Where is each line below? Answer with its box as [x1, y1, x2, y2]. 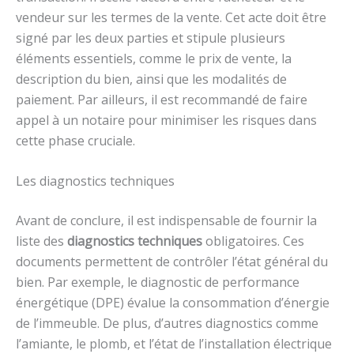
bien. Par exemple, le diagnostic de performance [16, 273, 299, 292]
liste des [16, 232, 67, 250]
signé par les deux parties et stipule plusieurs [16, 28, 285, 47]
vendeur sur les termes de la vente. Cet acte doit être [16, 8, 326, 26]
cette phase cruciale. [16, 131, 135, 149]
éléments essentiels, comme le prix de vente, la [16, 49, 292, 67]
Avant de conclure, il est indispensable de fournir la [16, 212, 317, 230]
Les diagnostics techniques [16, 172, 175, 190]
